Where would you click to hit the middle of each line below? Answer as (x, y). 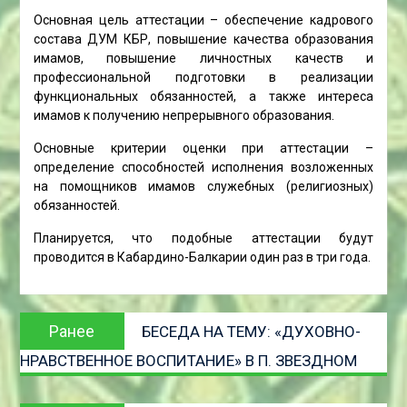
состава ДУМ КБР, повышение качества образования (203, 39)
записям (58, 369)
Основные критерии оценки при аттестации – (203, 148)
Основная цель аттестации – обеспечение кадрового (203, 20)
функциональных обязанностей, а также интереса (203, 96)
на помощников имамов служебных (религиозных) (203, 186)
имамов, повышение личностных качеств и (203, 58)
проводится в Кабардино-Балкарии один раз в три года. (202, 257)
